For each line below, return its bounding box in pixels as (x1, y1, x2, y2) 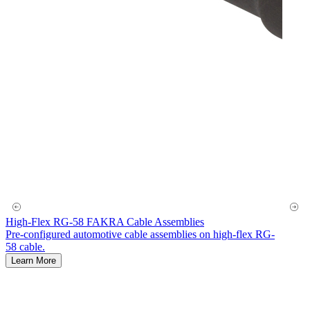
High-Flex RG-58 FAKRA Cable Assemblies (6, 215, 204, 228)
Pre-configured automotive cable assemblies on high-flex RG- (6, 228, 275, 240)
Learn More (11, 255, 56, 266)
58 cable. (6, 240, 45, 253)
